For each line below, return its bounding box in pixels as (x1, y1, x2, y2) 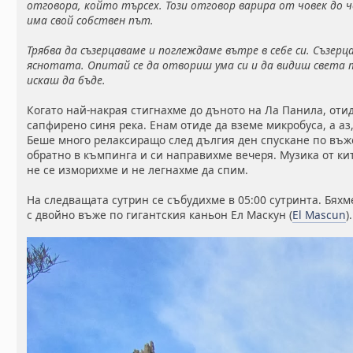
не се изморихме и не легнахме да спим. (27, 162, 249, 178)
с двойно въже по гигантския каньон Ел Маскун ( (27, 207, 293, 223)
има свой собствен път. (27, 13, 154, 28)
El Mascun (292, 207, 347, 223)
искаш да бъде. (27, 72, 106, 88)
